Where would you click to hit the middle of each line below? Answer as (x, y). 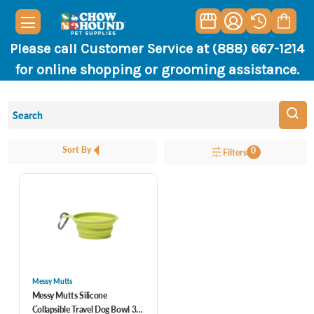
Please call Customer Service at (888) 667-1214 (157, 49)
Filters (234, 152)
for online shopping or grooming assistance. (157, 70)
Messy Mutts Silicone (69, 295)
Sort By (77, 150)
